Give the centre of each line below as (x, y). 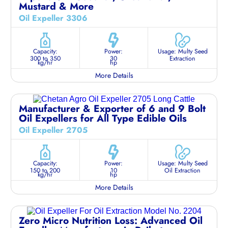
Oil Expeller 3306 (53, 18)
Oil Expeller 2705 (53, 130)
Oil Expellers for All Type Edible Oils (103, 118)
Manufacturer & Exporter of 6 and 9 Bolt (112, 108)
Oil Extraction (183, 170)
